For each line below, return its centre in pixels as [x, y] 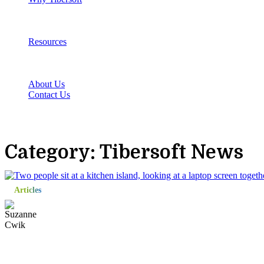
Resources [47, 42]
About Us [47, 84]
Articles [28, 190]
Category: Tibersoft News [124, 152]
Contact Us [49, 95]
